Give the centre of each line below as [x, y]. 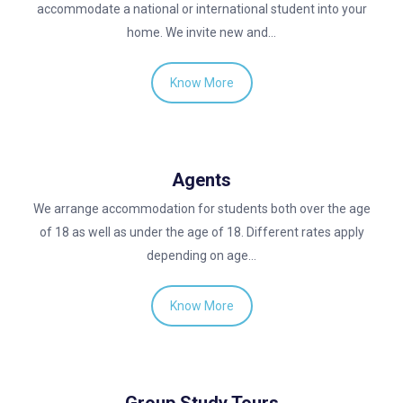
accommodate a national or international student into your [201, 9]
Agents [201, 180]
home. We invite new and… [201, 33]
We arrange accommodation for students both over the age [201, 209]
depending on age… [201, 256]
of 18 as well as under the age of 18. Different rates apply [201, 233]
